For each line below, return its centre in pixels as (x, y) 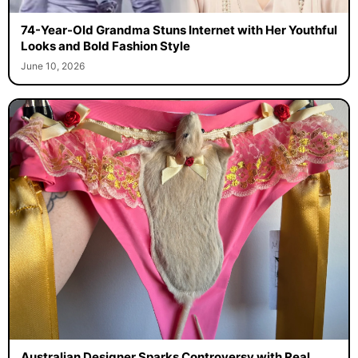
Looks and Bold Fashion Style (105, 46)
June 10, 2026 (52, 66)
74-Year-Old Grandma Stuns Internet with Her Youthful (179, 30)
